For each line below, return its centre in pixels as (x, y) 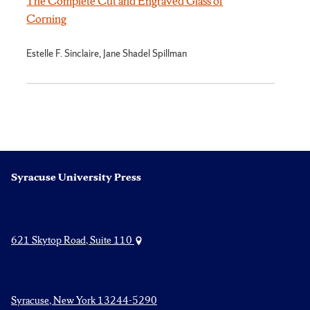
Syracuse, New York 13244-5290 (84, 300)
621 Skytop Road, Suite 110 (73, 240)
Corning (47, 18)
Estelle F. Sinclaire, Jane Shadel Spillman (107, 53)
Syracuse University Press (76, 177)
